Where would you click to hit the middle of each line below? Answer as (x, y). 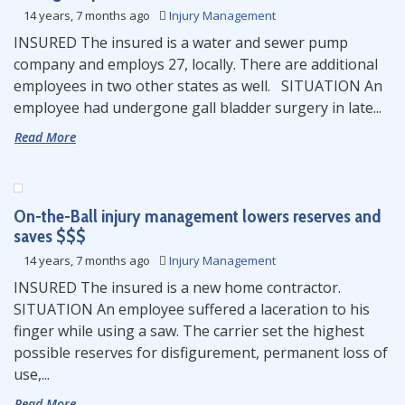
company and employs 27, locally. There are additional (196, 64)
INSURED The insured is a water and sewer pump (181, 42)
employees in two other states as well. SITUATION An (198, 86)
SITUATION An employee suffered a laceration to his (192, 309)
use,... (32, 374)
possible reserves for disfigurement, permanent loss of (201, 353)
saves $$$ (50, 236)
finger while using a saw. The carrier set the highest (189, 331)
